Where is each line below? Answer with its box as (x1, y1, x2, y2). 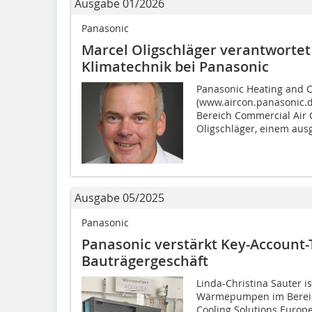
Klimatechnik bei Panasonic (81, 56, 269, 76)
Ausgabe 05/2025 (75, 189, 164, 205)
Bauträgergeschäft (81, 251, 208, 270)
